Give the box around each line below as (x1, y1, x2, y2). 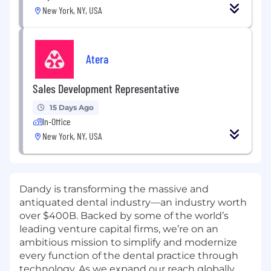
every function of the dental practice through (19, 250, 238, 262)
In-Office (42, 116, 71, 128)
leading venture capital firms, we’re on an (19, 223, 218, 235)
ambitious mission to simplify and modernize (19, 237, 237, 249)
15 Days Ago (50, 103, 94, 113)
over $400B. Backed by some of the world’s (19, 210, 229, 222)
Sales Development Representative (33, 81, 179, 96)
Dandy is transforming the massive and (19, 183, 209, 195)
